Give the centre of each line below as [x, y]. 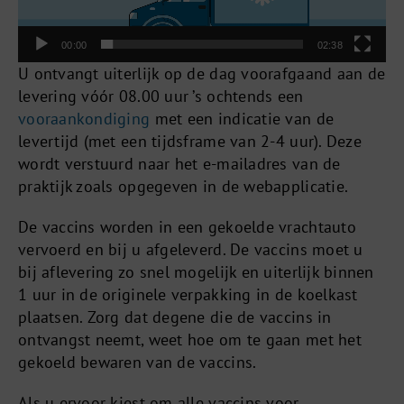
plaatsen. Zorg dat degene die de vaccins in [174, 317]
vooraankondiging [84, 118]
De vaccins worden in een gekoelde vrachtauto [187, 226]
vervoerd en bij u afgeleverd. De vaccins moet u [190, 249]
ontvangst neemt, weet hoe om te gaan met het [189, 339]
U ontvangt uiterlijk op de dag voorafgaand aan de [202, 73]
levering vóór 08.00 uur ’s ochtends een [161, 96]
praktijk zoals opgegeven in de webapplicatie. [183, 186]
